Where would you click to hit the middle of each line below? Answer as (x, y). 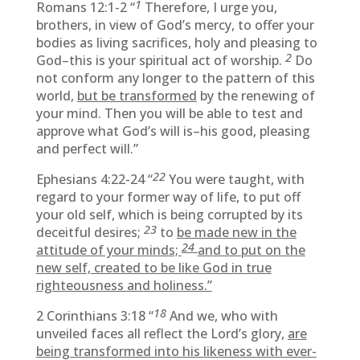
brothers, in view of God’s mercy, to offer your (175, 25)
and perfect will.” (87, 149)
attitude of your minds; (108, 250)
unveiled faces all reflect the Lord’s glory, (162, 333)
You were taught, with (236, 179)
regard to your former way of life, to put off (168, 197)
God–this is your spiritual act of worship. (160, 60)
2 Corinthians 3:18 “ (94, 316)
